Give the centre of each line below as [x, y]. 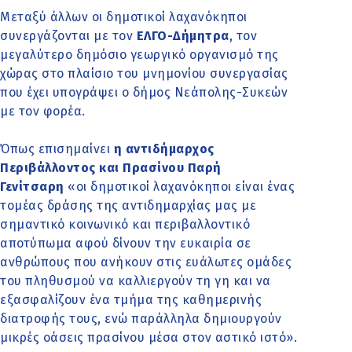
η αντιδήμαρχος [162, 149]
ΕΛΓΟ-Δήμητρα [183, 36]
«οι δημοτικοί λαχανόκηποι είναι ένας [179, 187]
